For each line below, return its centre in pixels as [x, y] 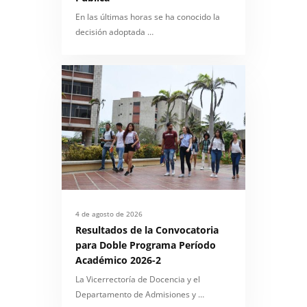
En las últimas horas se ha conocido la [148, 17]
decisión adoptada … [114, 32]
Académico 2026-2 [118, 260]
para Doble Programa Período [146, 245]
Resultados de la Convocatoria [147, 230]
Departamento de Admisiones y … [140, 294]
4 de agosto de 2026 [109, 213]
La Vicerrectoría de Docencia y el [138, 279]
